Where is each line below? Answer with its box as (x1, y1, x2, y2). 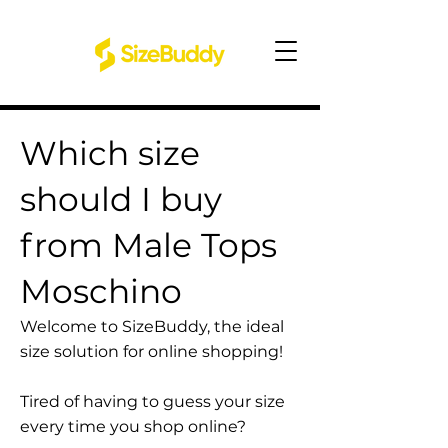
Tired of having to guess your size (20, 392, 285, 411)
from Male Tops (20, 225, 277, 265)
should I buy (20, 179, 222, 219)
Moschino (20, 271, 182, 311)
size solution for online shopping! (20, 342, 283, 361)
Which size (20, 133, 200, 173)
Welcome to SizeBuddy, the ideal (20, 317, 284, 336)
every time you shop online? (20, 417, 246, 436)
